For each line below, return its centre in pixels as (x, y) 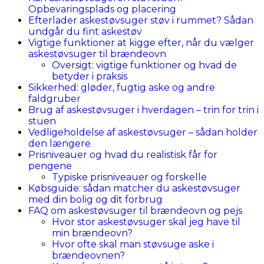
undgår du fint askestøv (85, 31)
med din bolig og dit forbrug (95, 199)
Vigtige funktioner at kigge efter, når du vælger (141, 42)
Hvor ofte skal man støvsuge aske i (133, 244)
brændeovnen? (88, 255)
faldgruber (55, 98)
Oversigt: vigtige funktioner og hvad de (144, 65)
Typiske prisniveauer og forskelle (129, 177)
